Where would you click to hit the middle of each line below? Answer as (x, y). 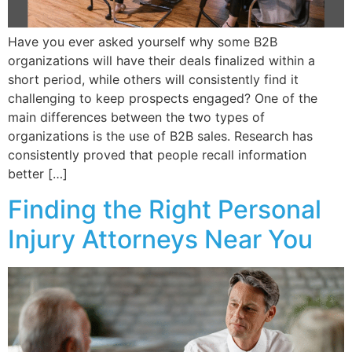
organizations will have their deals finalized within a (161, 61)
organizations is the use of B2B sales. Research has (160, 136)
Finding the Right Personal (165, 209)
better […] (38, 174)
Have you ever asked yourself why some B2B (143, 42)
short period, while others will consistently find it (153, 80)
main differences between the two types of (136, 117)
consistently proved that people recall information (157, 155)
